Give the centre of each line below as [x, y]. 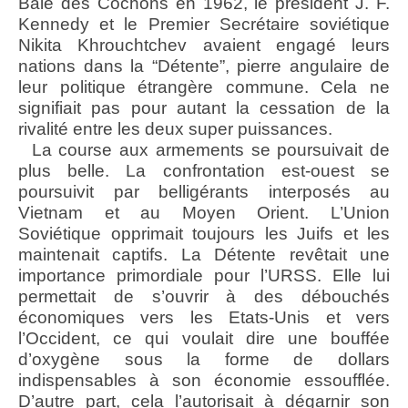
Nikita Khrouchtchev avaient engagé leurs [204, 46]
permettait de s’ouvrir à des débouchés [204, 297]
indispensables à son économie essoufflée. [204, 381]
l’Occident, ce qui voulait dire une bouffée [204, 339]
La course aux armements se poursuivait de [207, 150]
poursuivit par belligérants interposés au [204, 192]
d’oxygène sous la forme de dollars [204, 360]
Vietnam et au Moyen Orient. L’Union [204, 213]
